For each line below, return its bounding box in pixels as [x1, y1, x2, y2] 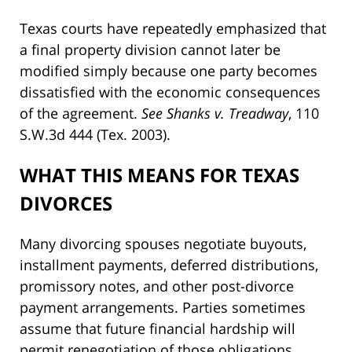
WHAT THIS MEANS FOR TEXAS [20, 161, 299, 188]
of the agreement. [20, 103, 141, 123]
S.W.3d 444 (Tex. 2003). [20, 124, 170, 144]
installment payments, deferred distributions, [20, 255, 318, 274]
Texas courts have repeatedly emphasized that [20, 18, 326, 38]
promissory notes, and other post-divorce [20, 276, 294, 295]
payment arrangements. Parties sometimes [20, 297, 306, 317]
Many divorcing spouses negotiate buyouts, [20, 233, 306, 253]
